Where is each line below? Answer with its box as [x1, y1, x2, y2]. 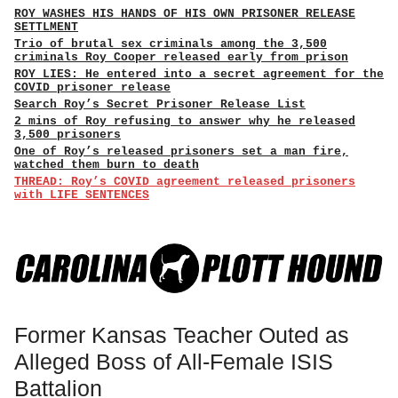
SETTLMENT [14, 20, 78, 34]
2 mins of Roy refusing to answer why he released [14, 115, 355, 128]
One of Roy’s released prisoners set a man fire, [14, 145, 348, 158]
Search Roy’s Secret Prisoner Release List [14, 98, 306, 111]
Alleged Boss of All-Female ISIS [14, 348, 333, 374]
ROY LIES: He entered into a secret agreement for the [14, 68, 384, 81]
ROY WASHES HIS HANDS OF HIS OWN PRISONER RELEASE [14, 7, 355, 20]
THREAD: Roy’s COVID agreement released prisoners [14, 175, 355, 188]
